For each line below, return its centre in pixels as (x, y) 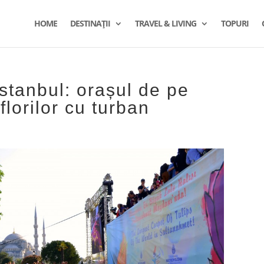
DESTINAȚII (90, 23)
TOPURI (235, 23)
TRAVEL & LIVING (165, 23)
